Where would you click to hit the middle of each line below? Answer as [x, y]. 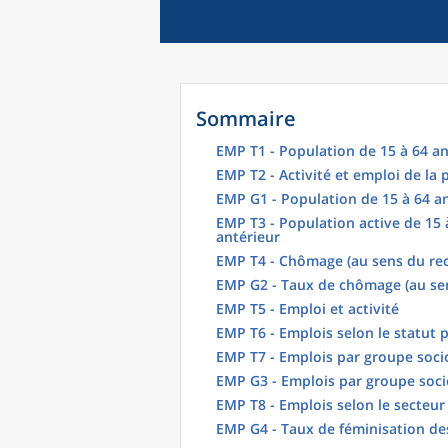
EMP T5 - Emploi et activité [307, 308]
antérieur [248, 236]
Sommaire [246, 118]
